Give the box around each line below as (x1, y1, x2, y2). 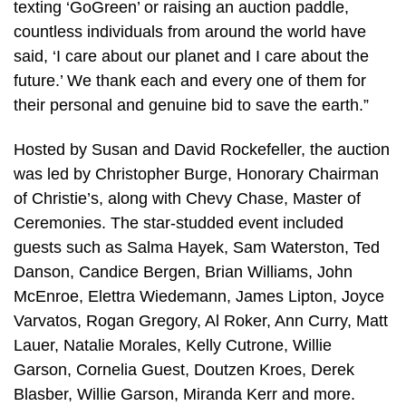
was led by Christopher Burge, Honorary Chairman (14, 165, 379, 184)
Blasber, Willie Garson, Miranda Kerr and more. (14, 385, 355, 404)
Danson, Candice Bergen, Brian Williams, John (14, 263, 353, 282)
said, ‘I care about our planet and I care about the (14, 46, 369, 65)
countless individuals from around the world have (14, 22, 366, 41)
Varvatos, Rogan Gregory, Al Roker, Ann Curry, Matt (14, 312, 388, 331)
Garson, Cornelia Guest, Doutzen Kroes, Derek (14, 361, 354, 380)
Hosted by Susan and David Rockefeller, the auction (14, 140, 390, 159)
